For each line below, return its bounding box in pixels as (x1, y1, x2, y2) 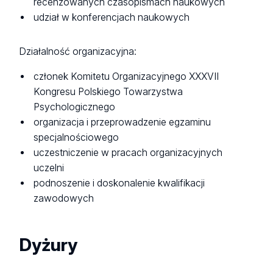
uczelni (34, 161, 65, 174)
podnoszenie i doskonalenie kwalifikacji (34, 177, 205, 189)
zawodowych (34, 192, 94, 204)
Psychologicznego (34, 101, 116, 113)
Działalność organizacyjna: (19, 46, 137, 57)
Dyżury (19, 233, 78, 255)
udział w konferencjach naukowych (34, 11, 190, 23)
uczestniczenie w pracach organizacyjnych (34, 146, 223, 158)
